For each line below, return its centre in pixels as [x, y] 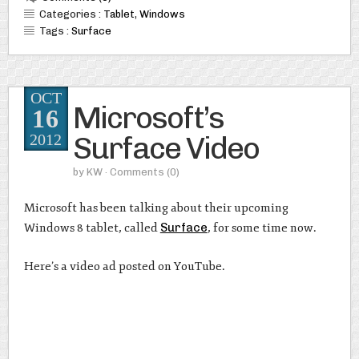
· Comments [135, 171]
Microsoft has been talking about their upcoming [156, 208]
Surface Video [165, 148]
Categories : [71, 14]
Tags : [55, 31]
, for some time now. [262, 228]
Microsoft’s [148, 117]
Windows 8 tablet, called [92, 228]
